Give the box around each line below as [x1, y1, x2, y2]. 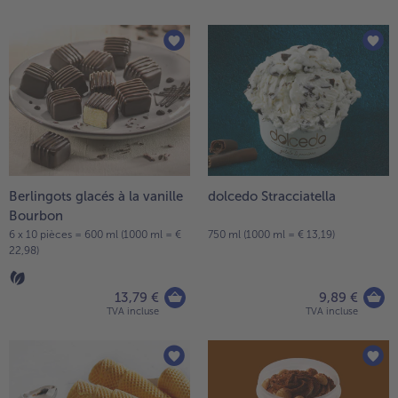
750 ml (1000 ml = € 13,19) [208, 227, 335, 241]
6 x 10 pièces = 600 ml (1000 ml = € [9, 227, 181, 241]
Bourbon [9, 207, 63, 224]
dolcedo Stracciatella [208, 187, 336, 204]
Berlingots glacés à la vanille [9, 187, 183, 204]
